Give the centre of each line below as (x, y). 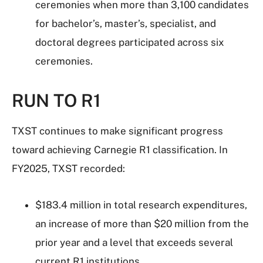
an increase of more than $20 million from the (142, 224)
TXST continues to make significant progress (117, 131)
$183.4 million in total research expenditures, (141, 205)
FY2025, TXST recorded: (68, 168)
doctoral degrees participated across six (130, 42)
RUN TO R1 (56, 100)
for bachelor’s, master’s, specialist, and (126, 23)
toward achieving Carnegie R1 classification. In (120, 150)
